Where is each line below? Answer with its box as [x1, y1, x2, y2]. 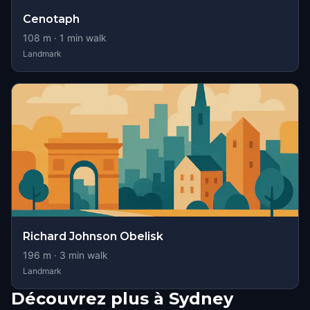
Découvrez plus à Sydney [11, 289, 233, 309]
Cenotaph [23, 12, 80, 26]
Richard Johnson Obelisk [23, 230, 163, 243]
